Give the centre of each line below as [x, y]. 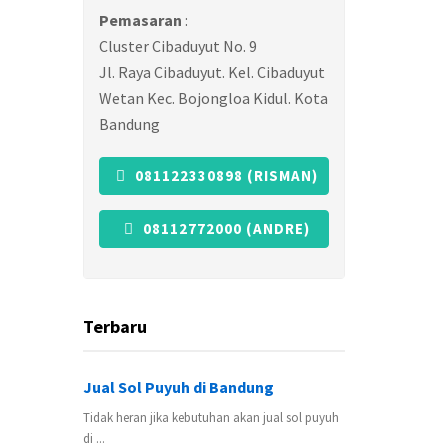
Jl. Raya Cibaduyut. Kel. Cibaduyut [212, 71]
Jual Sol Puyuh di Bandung [178, 386]
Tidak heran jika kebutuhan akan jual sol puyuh [211, 417]
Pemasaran [142, 19]
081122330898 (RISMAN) [224, 175]
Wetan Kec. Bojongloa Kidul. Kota [213, 97]
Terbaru [115, 326]
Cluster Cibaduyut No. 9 [178, 45]
